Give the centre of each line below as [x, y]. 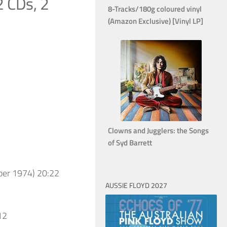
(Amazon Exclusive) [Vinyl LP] [156, 21]
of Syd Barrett [130, 142]
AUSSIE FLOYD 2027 [136, 185]
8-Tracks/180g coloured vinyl [155, 9]
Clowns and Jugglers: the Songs [158, 130]
